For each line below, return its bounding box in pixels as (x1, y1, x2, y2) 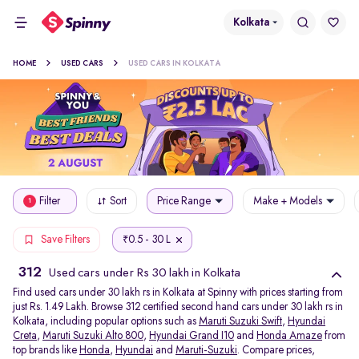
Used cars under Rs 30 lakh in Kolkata (46, 267, 240, 280)
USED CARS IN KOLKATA (128, 59, 220, 67)
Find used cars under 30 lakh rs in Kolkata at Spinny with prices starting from (13, 287, 343, 298)
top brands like (13, 345, 79, 356)
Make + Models (253, 195, 322, 207)
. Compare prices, (237, 345, 315, 356)
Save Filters (41, 234, 90, 245)
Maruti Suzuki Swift (199, 316, 282, 327)
